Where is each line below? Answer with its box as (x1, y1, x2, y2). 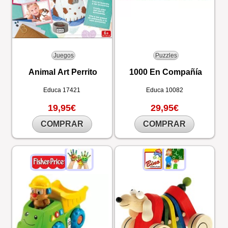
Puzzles (155, 51, 177, 59)
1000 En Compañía (129, 68, 202, 76)
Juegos (53, 51, 74, 59)
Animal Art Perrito (28, 68, 98, 76)
